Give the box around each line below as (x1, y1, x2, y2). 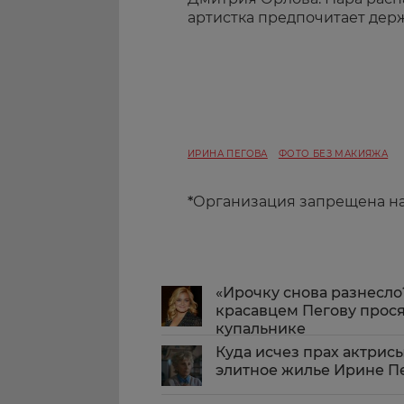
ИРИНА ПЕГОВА (188, 147, 268, 160)
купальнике (216, 319, 306, 337)
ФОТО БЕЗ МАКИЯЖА (278, 147, 389, 160)
